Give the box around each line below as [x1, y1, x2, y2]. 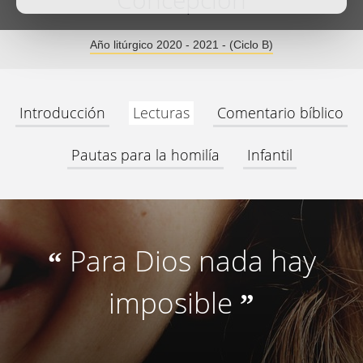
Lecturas [133, 103, 190, 122]
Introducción [19, 103, 105, 122]
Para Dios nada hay [69, 241, 316, 280]
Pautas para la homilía [70, 145, 220, 164]
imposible [109, 284, 233, 322]
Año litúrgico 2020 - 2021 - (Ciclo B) [90, 38, 273, 51]
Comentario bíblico [217, 103, 344, 122]
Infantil [246, 145, 293, 164]
